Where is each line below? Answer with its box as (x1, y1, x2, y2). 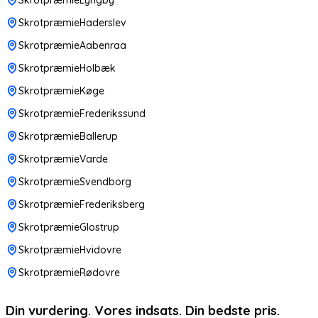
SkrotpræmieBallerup (18, 129, 118, 143)
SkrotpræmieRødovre (18, 265, 120, 279)
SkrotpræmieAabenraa (18, 38, 126, 52)
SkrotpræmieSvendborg (18, 175, 131, 188)
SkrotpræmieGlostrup (18, 220, 119, 234)
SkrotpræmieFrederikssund (18, 106, 146, 120)
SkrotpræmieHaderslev (18, 16, 126, 29)
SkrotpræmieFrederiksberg (18, 197, 145, 211)
